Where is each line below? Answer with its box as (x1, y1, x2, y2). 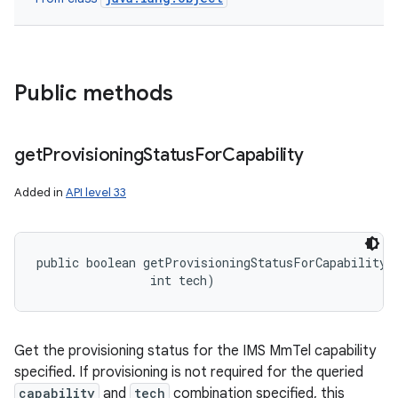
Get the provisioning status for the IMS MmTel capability (14, 342, 376, 360)
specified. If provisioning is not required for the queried (14, 363, 363, 381)
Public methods (14, 80, 173, 107)
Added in (14, 185, 66, 200)
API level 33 (66, 185, 126, 200)
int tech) (36, 272, 215, 289)
